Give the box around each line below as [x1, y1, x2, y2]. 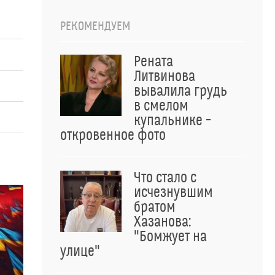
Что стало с [134, 169, 196, 187]
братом [134, 199, 176, 216]
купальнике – [134, 112, 211, 130]
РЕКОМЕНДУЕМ [60, 19, 130, 34]
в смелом [134, 98, 188, 115]
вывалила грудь [134, 83, 227, 100]
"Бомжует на [134, 228, 207, 246]
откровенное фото [60, 127, 166, 144]
